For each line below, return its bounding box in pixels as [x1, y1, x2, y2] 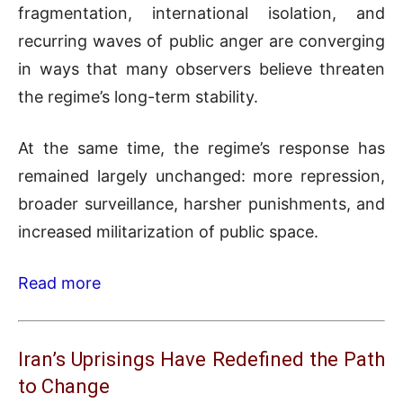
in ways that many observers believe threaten [18, 59, 385, 79]
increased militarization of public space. [18, 222, 318, 242]
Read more [18, 273, 101, 293]
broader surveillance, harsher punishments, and [18, 194, 385, 214]
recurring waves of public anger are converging [18, 31, 385, 51]
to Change [18, 375, 110, 399]
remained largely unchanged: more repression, [18, 166, 385, 186]
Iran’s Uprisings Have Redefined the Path [18, 348, 385, 372]
